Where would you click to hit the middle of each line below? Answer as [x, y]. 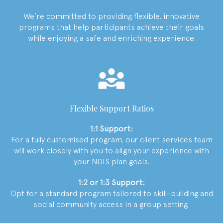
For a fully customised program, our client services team [111, 139]
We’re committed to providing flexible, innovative [111, 16]
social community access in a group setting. [111, 204]
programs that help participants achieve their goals [111, 27]
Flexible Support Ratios [111, 108]
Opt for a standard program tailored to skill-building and [111, 193]
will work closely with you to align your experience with [111, 150]
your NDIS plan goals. [111, 161]
